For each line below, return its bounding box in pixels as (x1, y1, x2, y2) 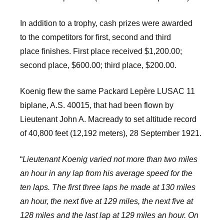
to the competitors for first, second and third (20, 33, 171, 41)
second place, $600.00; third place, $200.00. (20, 61, 176, 69)
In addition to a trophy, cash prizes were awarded (20, 19, 192, 27)
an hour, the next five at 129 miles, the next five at (20, 197, 193, 205)
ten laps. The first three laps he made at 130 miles (20, 183, 195, 191)
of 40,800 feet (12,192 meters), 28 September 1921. (20, 129, 201, 137)
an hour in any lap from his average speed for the (20, 169, 192, 177)
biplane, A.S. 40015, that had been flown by (20, 101, 173, 109)
